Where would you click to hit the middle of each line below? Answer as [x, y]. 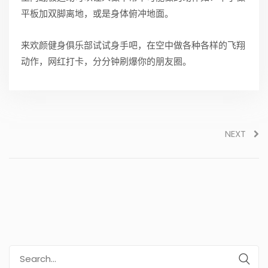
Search [25, 253]
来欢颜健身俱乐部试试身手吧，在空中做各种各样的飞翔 [133, 45]
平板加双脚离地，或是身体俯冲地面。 [97, 14]
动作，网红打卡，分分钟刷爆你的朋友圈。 [106, 62]
